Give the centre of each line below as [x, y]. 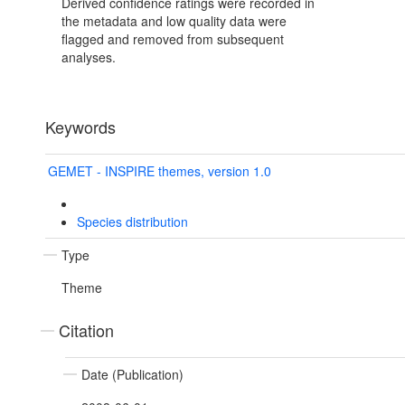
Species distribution [132, 222]
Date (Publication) [132, 375]
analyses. [89, 57]
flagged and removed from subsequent [173, 39]
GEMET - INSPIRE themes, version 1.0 [160, 171]
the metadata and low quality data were [174, 21]
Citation [86, 330]
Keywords [80, 127]
